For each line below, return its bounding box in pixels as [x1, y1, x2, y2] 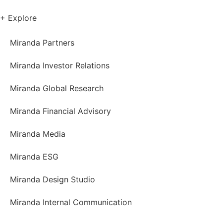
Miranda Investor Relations [10, 60, 110, 70]
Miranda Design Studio [10, 174, 95, 184]
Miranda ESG [10, 151, 58, 162]
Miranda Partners [10, 37, 74, 48]
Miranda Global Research [10, 83, 104, 93]
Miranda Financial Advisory [10, 106, 111, 116]
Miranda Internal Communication [10, 197, 132, 207]
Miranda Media [10, 128, 65, 139]
